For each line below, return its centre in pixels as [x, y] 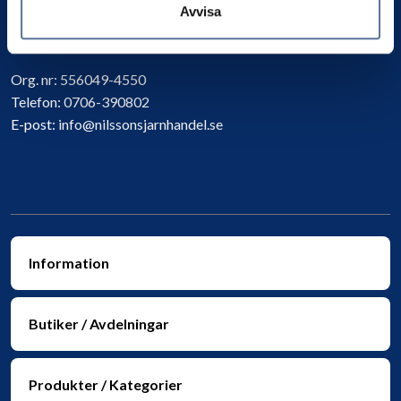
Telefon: [37, 101]
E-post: [34, 124]
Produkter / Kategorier [106, 384]
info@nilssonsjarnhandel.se [141, 124]
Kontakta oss [55, 41]
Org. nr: [35, 79]
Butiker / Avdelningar [99, 323]
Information [69, 262]
